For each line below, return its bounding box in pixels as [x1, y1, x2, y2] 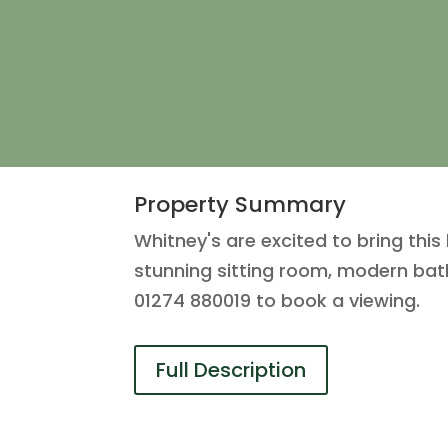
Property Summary [134, 188, 347, 220]
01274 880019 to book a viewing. [134, 287, 421, 313]
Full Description [156, 356, 307, 385]
